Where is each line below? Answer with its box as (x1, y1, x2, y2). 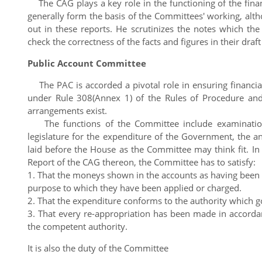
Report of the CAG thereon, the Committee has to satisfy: (27, 156, 256, 168)
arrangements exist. (27, 104, 107, 116)
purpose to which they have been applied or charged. (27, 181, 242, 194)
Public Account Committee (27, 57, 146, 69)
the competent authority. (27, 220, 127, 232)
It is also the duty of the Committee (27, 242, 168, 254)
